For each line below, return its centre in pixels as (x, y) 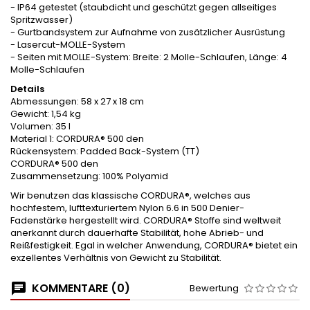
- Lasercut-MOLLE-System (68, 44)
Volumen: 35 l (40, 126)
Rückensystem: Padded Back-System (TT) (105, 151)
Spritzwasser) (42, 19)
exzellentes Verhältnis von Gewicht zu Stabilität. (116, 257)
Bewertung (214, 288)
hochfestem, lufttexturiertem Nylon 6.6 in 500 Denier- (127, 208)
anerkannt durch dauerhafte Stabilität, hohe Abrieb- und (137, 232)
